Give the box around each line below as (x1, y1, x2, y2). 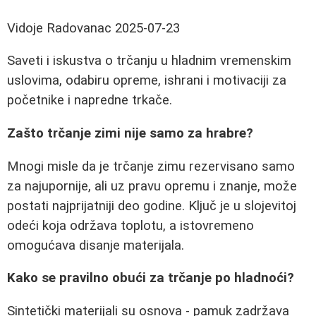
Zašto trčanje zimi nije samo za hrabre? (7, 126, 253, 142)
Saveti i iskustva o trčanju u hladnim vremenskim (7, 53, 291, 69)
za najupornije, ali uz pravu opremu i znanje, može (7, 178, 297, 194)
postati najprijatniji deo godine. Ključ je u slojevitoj (7, 197, 296, 214)
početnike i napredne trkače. (7, 92, 172, 109)
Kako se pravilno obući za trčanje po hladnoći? (7, 270, 294, 286)
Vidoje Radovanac (7, 20, 111, 36)
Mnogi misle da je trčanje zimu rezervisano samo (7, 158, 295, 174)
